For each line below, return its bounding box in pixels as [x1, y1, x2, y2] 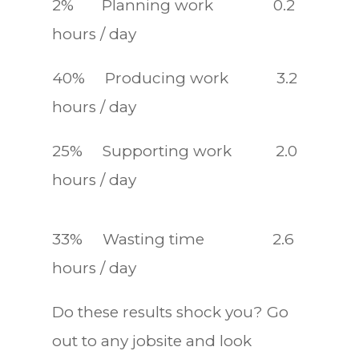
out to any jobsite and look [51, 331, 252, 350]
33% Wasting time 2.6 [51, 229, 294, 248]
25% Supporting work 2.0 [51, 141, 297, 160]
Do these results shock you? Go [51, 302, 288, 321]
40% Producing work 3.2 [51, 68, 297, 87]
